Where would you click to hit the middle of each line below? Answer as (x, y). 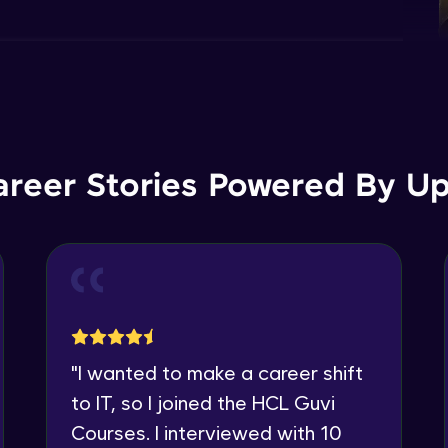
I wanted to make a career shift (220, 372)
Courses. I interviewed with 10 (206, 432)
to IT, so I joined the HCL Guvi (203, 402)
